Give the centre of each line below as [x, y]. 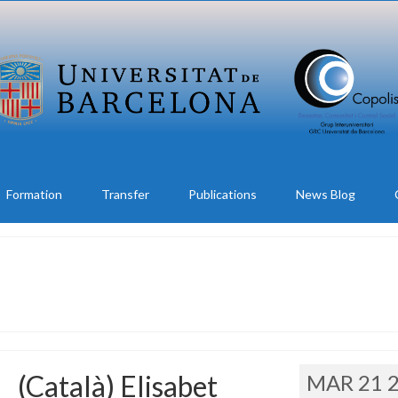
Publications [222, 194]
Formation [34, 194]
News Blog [325, 194]
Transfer [125, 194]
